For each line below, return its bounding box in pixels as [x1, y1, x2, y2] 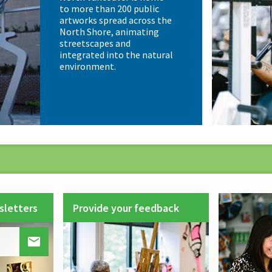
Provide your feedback [72, 200, 179, 215]
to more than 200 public [59, 2, 159, 15]
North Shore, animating [59, 25, 159, 38]
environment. [59, 60, 116, 73]
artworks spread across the [59, 14, 172, 27]
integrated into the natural [59, 49, 173, 61]
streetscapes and [59, 37, 131, 50]
